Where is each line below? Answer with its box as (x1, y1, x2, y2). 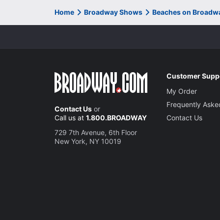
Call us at (55, 113, 86, 122)
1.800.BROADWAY (86, 113, 147, 122)
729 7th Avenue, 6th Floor (55, 128, 137, 137)
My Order (166, 86, 197, 95)
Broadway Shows (84, 7, 142, 16)
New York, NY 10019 (55, 137, 121, 145)
